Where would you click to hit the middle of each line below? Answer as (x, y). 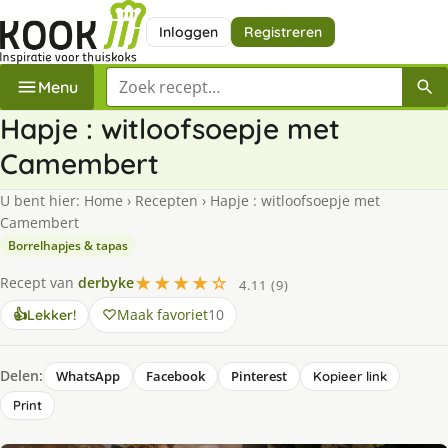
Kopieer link (350, 375)
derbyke (106, 283)
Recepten (166, 200)
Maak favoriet (162, 314)
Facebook (175, 375)
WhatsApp (88, 375)
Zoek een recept (166, 77)
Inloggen (188, 31)
